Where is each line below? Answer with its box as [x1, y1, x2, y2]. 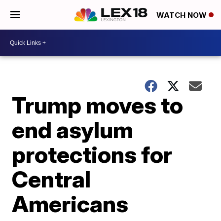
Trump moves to [12, 91, 184, 119]
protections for [12, 141, 173, 168]
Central [12, 165, 91, 193]
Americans [12, 190, 129, 218]
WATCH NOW [156, 10, 209, 20]
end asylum [12, 116, 134, 144]
